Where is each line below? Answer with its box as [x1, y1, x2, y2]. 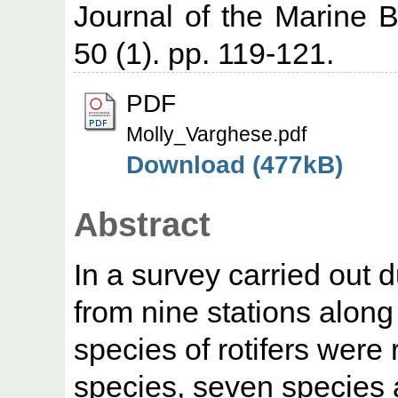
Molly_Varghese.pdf [126, 122, 307, 146]
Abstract [74, 206, 211, 244]
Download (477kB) [126, 149, 344, 179]
